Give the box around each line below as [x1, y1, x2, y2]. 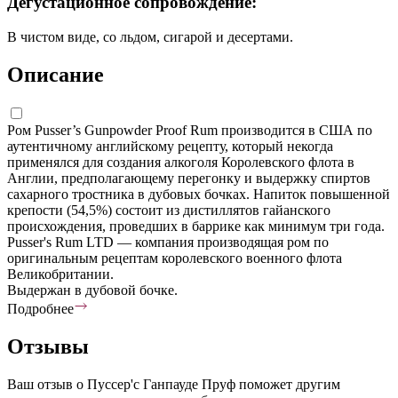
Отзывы [7, 334, 89, 358]
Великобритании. [7, 266, 114, 282]
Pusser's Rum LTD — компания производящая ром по [7, 234, 329, 250]
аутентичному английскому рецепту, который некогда [7, 138, 333, 154]
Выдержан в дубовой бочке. [7, 282, 178, 298]
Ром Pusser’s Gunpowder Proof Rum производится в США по [7, 122, 372, 138]
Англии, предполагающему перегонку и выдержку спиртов [7, 170, 370, 186]
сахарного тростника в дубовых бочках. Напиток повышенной [7, 186, 390, 202]
